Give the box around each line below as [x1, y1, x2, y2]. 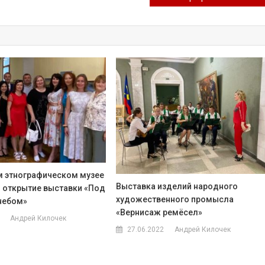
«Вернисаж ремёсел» [116, 207, 203, 217]
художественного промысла [116, 194, 234, 204]
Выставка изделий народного [116, 181, 238, 191]
